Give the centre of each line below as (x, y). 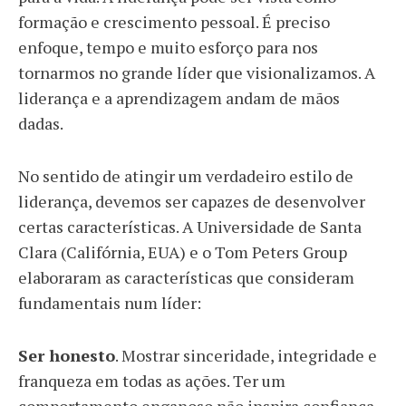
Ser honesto (67, 355)
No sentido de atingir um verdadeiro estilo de (186, 176)
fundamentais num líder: (110, 303)
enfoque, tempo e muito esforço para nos (168, 47)
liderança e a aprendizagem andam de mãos (179, 98)
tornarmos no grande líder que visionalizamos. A (197, 72)
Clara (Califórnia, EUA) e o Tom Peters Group (183, 252)
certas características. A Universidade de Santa (190, 227)
